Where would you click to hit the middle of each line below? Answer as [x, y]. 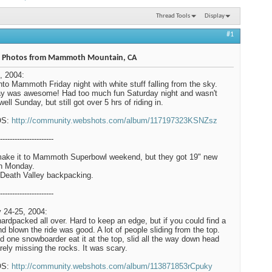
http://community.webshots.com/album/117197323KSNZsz [114, 121]
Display [215, 16]
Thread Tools [173, 16]
